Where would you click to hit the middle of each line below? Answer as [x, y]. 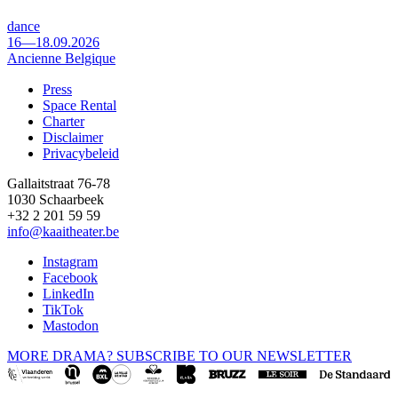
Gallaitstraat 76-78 [59, 183]
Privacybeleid [81, 153]
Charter [64, 121]
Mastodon [71, 325]
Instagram [70, 261]
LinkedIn [68, 293]
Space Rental [80, 105]
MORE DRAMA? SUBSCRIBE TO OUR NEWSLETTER [179, 355]
